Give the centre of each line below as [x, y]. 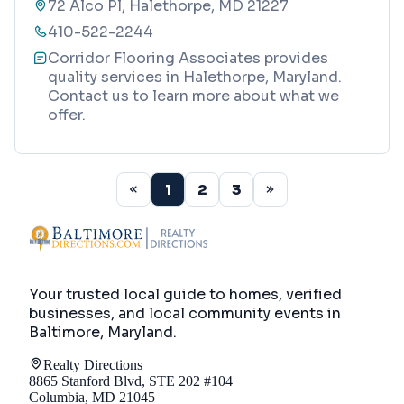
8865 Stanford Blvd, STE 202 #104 [131, 381]
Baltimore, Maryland [101, 332]
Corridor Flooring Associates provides [188, 59]
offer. [67, 115]
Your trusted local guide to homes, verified [185, 294]
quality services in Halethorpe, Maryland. [195, 78]
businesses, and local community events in [185, 313]
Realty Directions [93, 364]
